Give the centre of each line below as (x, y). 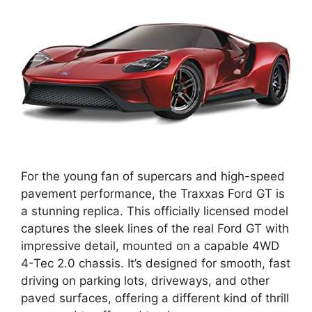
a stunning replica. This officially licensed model (155, 211)
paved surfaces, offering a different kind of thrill (155, 298)
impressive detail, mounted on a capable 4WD (150, 245)
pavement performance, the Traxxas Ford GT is (153, 193)
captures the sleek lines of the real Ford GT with (155, 228)
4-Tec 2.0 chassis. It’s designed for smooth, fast (156, 263)
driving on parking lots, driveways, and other (145, 280)
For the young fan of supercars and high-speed (153, 176)
